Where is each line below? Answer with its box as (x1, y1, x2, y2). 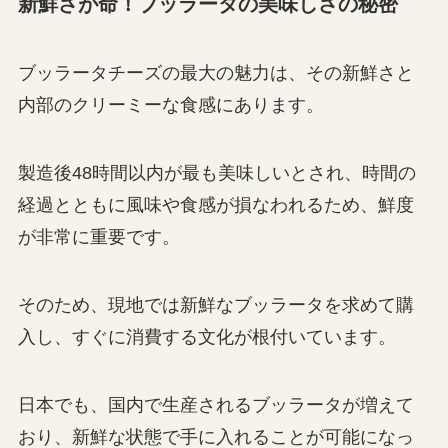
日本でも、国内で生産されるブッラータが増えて (17, 394, 414, 415)
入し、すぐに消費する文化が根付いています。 (17, 326, 396, 347)
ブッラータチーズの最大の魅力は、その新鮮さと (17, 63, 414, 84)
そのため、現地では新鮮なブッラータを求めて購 (17, 294, 414, 315)
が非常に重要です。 (17, 226, 180, 247)
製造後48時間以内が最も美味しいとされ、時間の (17, 162, 416, 183)
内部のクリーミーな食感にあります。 (17, 95, 324, 116)
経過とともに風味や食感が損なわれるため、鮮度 (17, 194, 414, 215)
